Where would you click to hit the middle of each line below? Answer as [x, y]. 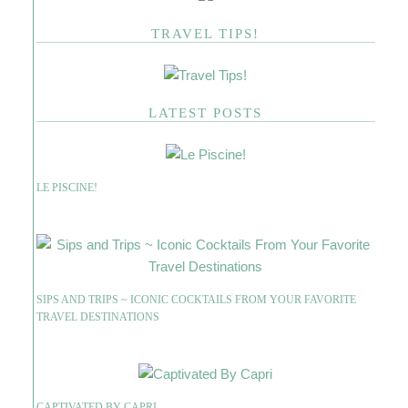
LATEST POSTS [206, 112]
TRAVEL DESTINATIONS [97, 316]
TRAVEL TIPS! [206, 33]
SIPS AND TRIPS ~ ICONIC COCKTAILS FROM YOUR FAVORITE [196, 299]
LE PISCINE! [66, 187]
